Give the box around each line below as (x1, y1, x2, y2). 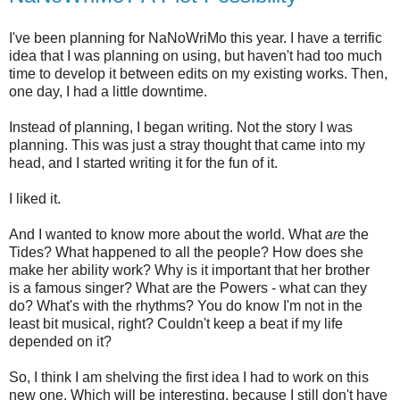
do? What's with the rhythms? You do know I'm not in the (9, 297, 362, 313)
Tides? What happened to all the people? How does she (9, 244, 363, 260)
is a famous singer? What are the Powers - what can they (9, 279, 367, 296)
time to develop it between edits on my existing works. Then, (9, 65, 387, 81)
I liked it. (9, 190, 61, 206)
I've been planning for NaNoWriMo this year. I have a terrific (9, 29, 382, 46)
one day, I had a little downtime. (9, 83, 207, 99)
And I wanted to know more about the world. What (9, 226, 325, 242)
